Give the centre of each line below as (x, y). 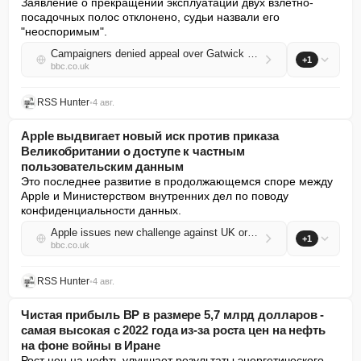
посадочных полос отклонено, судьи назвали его (150, 17)
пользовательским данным (102, 166)
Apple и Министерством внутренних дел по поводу (155, 196)
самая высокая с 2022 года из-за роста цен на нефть (173, 330)
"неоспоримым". (64, 31)
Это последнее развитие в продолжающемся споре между (177, 181)
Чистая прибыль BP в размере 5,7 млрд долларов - (173, 315)
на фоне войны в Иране (91, 345)
